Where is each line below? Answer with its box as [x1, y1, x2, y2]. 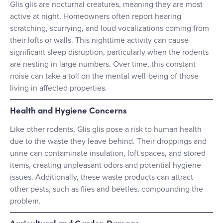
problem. [10, 195, 41, 207]
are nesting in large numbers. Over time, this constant [10, 58, 196, 70]
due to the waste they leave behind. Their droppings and [10, 135, 207, 147]
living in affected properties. [10, 82, 107, 94]
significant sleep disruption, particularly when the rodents [10, 46, 209, 58]
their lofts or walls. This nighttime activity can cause [10, 34, 189, 46]
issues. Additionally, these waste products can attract [10, 171, 193, 183]
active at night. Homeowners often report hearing [10, 10, 181, 22]
